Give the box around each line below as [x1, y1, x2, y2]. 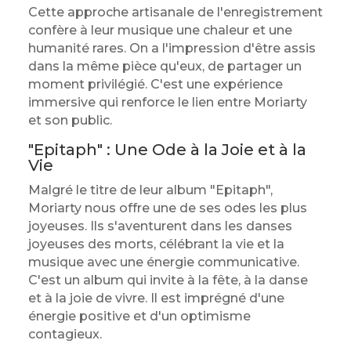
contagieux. [27, 327, 102, 342]
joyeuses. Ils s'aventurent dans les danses [27, 219, 292, 233]
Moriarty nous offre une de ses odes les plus [27, 201, 307, 215]
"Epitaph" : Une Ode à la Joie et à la [27, 140, 306, 159]
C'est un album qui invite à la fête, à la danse [27, 273, 308, 288]
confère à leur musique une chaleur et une [27, 23, 292, 38]
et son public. [27, 113, 112, 128]
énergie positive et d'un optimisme [27, 309, 251, 324]
